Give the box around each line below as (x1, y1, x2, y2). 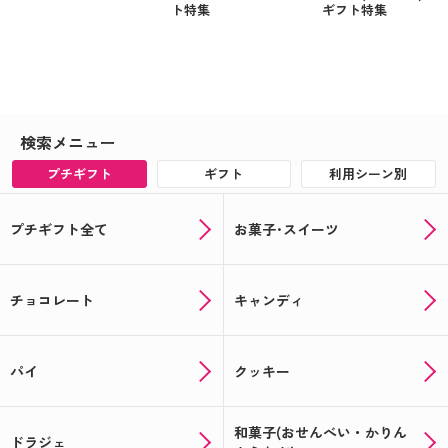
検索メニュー (20, 130, 116, 155)
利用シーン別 (329, 164, 408, 184)
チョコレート (10, 290, 94, 311)
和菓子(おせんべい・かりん (234, 422, 407, 443)
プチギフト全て (10, 219, 108, 240)
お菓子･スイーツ (234, 219, 339, 240)
